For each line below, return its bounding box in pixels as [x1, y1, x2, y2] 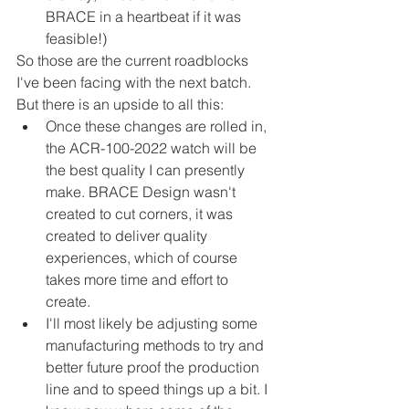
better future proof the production [46, 358, 263, 377]
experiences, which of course [46, 248, 241, 267]
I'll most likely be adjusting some [46, 314, 261, 333]
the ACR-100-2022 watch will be [46, 139, 260, 158]
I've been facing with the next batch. [16, 73, 255, 92]
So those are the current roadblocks [16, 51, 252, 70]
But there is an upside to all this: [16, 95, 224, 114]
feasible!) [46, 29, 107, 48]
